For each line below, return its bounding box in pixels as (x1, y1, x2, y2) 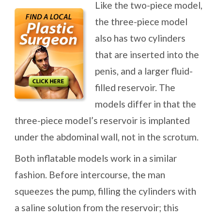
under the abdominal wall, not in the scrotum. (15, 131, 199, 143)
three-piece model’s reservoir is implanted (15, 115, 190, 126)
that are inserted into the (95, 49, 199, 61)
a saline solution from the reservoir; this (15, 202, 179, 214)
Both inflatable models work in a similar (15, 153, 177, 164)
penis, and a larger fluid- (95, 65, 193, 77)
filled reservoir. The (95, 82, 175, 93)
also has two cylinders (95, 32, 186, 44)
